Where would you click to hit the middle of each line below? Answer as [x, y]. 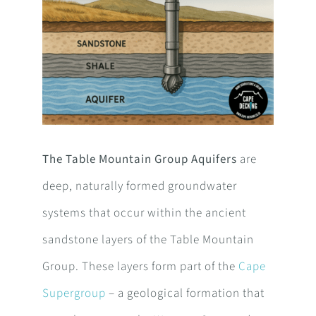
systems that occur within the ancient [144, 213]
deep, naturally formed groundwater [139, 187]
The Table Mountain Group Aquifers [139, 160]
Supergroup [74, 294]
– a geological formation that [185, 294]
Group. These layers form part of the [140, 267]
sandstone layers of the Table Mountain [148, 240]
